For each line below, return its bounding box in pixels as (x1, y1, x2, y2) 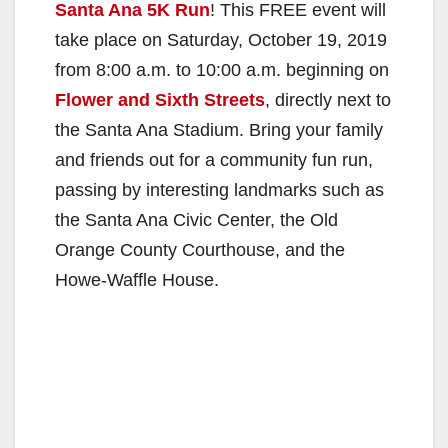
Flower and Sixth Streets (55, 89, 265, 110)
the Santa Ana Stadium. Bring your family (55, 119, 383, 140)
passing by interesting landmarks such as (55, 179, 384, 200)
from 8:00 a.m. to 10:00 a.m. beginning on (55, 59, 389, 80)
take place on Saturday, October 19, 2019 (55, 29, 387, 50)
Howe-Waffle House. (55, 269, 219, 290)
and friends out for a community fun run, (55, 149, 373, 170)
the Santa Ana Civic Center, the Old (55, 209, 338, 230)
